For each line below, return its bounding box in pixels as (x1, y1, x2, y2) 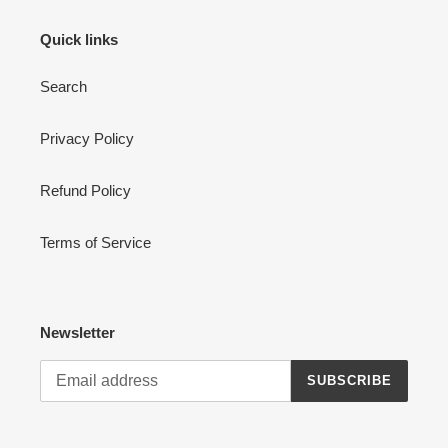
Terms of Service (40, 234, 151, 252)
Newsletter (40, 324, 115, 342)
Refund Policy (40, 182, 131, 200)
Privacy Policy (40, 130, 134, 148)
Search (40, 78, 87, 96)
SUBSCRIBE (306, 373, 392, 389)
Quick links (40, 30, 118, 48)
